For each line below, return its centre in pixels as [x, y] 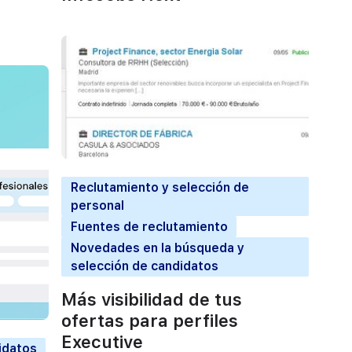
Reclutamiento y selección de [159, 187]
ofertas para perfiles [150, 320]
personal [97, 205]
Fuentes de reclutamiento [149, 226]
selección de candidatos [144, 266]
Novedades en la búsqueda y [157, 247]
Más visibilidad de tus [152, 299]
